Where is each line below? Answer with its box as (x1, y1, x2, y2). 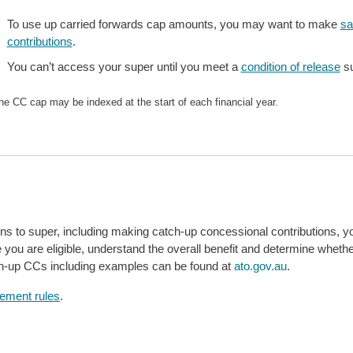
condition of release (240, 59, 340, 73)
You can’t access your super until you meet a (6, 59, 241, 73)
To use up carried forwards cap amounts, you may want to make (6, 17, 340, 31)
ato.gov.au (234, 258, 287, 273)
